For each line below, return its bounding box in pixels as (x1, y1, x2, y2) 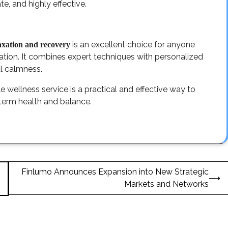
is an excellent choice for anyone (70, 39, 195, 49)
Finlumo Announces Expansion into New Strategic (21, 166, 209, 177)
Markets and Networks (124, 179, 209, 189)
